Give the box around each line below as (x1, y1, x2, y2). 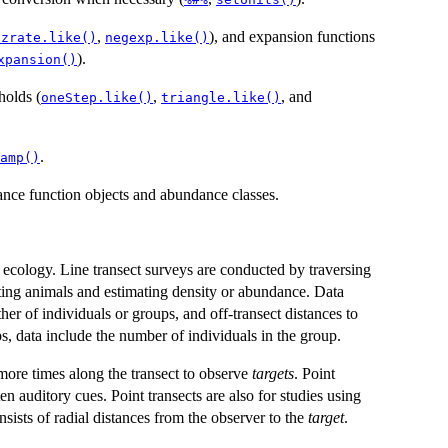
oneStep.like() (41, 89, 153, 105)
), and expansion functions (209, 27, 375, 45)
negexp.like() (105, 29, 209, 45)
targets (252, 364, 294, 382)
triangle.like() (161, 89, 281, 105)
